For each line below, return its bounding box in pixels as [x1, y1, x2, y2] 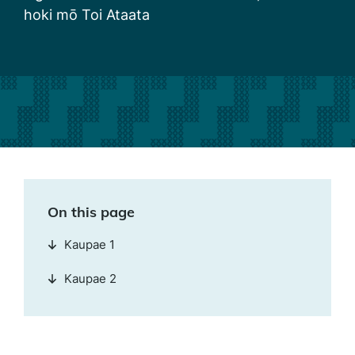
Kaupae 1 [64, 237, 115, 252]
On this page [48, 203, 135, 221]
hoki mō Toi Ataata [24, 6, 150, 23]
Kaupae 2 [64, 271, 116, 286]
